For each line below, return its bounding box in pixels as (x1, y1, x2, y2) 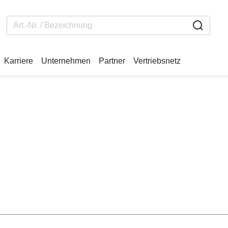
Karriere (4, 56, 33, 65)
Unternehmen (41, 56, 91, 65)
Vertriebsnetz (133, 56, 181, 65)
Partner (99, 56, 125, 65)
